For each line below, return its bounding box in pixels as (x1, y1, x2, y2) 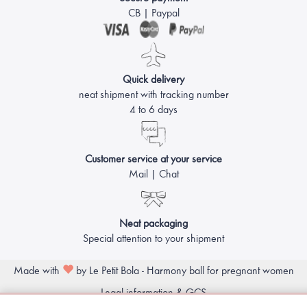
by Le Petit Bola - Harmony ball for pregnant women (73, 265, 294, 277)
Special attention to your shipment (83, 232, 224, 245)
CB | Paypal (127, 7, 180, 19)
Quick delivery (123, 73, 184, 86)
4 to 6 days (130, 103, 177, 116)
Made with (13, 265, 62, 277)
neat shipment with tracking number (78, 88, 229, 101)
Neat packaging (119, 217, 188, 230)
